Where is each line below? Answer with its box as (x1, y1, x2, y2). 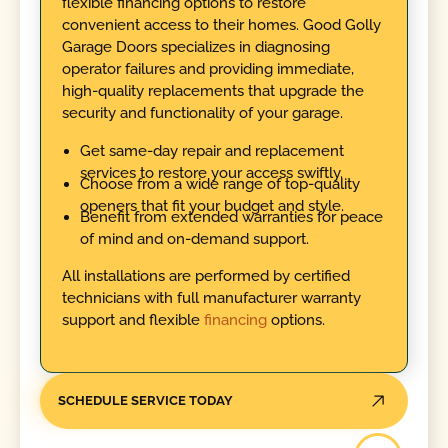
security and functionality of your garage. (61, 104, 343, 123)
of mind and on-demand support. (79, 230, 309, 249)
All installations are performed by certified (61, 266, 350, 285)
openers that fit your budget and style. (79, 196, 344, 215)
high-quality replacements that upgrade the (61, 82, 364, 101)
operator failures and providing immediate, (61, 60, 354, 79)
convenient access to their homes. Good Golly (61, 16, 381, 35)
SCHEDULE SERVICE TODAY (57, 393, 233, 409)
